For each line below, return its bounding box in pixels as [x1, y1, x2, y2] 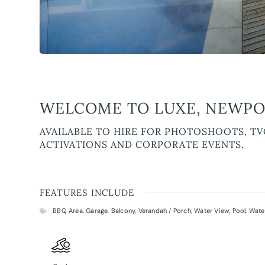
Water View [194, 206, 230, 215]
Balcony [111, 206, 135, 215]
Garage [86, 206, 108, 215]
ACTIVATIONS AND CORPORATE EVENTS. [40, 138, 245, 151]
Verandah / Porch [138, 206, 191, 215]
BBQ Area [53, 206, 83, 215]
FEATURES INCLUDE [40, 187, 135, 199]
